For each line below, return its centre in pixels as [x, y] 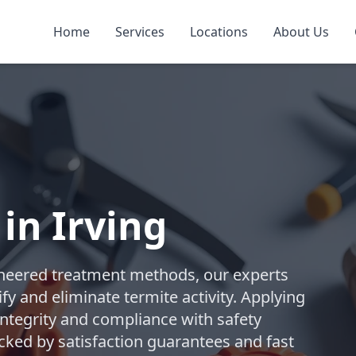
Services [139, 32]
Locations [219, 32]
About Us [301, 32]
